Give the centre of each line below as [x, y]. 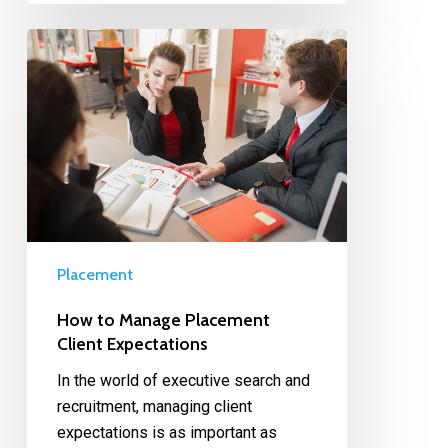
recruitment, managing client [154, 407]
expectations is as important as [166, 433]
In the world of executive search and [183, 381]
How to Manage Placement [163, 320]
